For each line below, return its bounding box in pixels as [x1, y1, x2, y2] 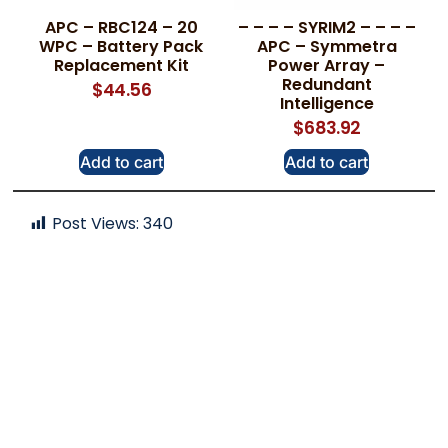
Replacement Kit [53, 54, 189, 78]
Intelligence [279, 92, 374, 116]
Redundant [281, 73, 372, 97]
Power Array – [268, 54, 386, 78]
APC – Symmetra [256, 35, 397, 59]
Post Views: [52, 212, 140, 236]
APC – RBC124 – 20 [44, 16, 198, 40]
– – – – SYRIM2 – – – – [237, 16, 416, 40]
